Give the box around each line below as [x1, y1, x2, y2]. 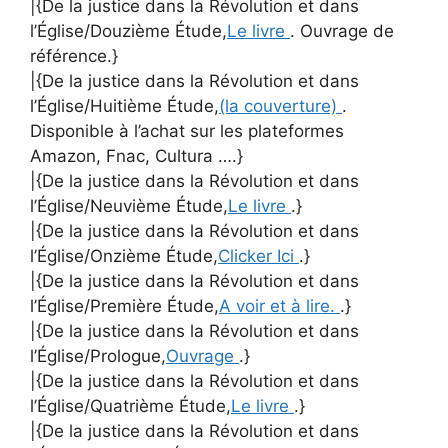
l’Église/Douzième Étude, [30, 20, 227, 41]
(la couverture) [219, 95, 342, 116]
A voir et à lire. [219, 295, 340, 316]
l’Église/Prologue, [30, 345, 166, 366]
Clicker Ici [218, 245, 299, 266]
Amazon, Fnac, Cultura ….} [30, 145, 243, 166]
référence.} [30, 45, 118, 66]
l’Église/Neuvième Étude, [30, 195, 228, 216]
